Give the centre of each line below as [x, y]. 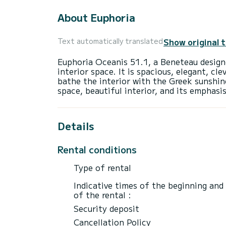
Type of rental [102, 167]
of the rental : [102, 194]
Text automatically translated [110, 41]
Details [76, 126]
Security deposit [106, 208]
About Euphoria [96, 18]
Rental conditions [97, 149]
